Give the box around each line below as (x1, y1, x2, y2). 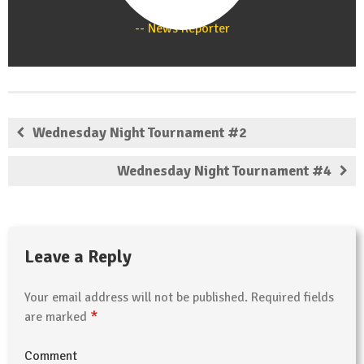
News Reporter (144, 19, 230, 37)
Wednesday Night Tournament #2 (32, 123, 247, 141)
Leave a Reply (24, 245, 132, 267)
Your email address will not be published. (24, 288, 248, 305)
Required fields (248, 288, 334, 305)
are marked (24, 308, 90, 325)
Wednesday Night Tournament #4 (117, 161, 331, 180)
